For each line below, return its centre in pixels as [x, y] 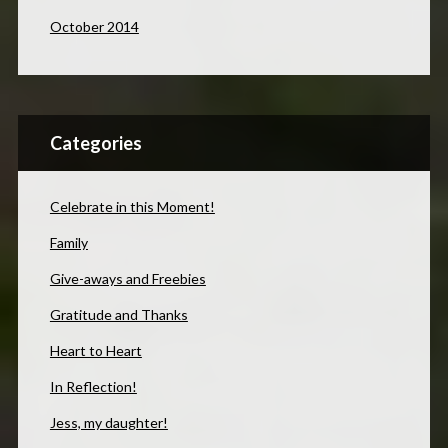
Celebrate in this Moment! [132, 207]
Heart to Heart [95, 351]
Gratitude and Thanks [118, 315]
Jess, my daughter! [108, 423]
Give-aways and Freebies [127, 279]
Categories [95, 143]
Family [68, 243]
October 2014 [94, 27]
